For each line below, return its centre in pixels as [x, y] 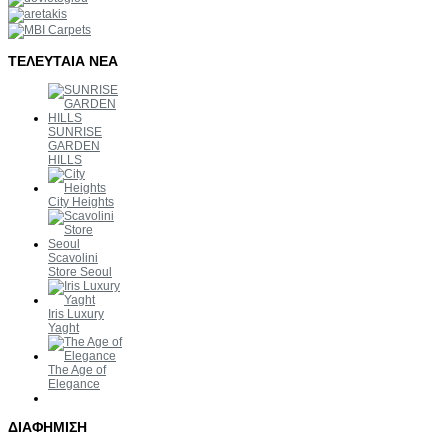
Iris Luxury [76, 314]
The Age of [77, 370]
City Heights [81, 202]
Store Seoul [80, 272]
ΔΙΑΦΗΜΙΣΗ [47, 427]
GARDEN [74, 146]
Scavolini [73, 258]
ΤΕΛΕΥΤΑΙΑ [46, 61]
